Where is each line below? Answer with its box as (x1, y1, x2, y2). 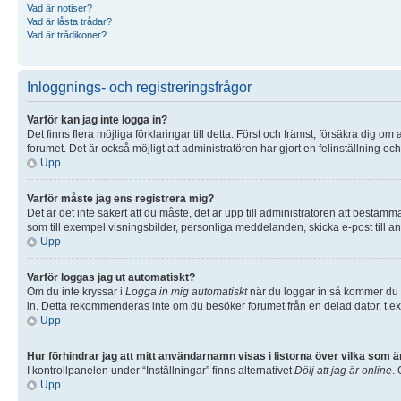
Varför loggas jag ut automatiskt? (27, 270, 195, 284)
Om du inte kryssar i (27, 285, 125, 298)
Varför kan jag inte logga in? (27, 113, 167, 126)
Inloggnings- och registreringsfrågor (27, 79, 252, 95)
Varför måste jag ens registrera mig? (27, 192, 214, 205)
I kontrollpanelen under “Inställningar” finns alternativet (27, 363, 294, 377)
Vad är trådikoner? (27, 29, 107, 40)
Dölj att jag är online (294, 363, 392, 377)
